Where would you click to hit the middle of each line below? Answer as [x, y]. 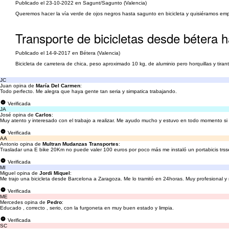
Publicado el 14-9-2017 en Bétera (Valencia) [68, 53]
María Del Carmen [58, 86]
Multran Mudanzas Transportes [81, 144]
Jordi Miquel [55, 173]
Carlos [43, 115]
